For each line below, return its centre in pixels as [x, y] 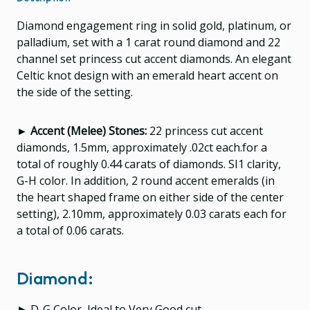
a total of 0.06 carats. [70, 230]
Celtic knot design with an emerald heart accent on [147, 75]
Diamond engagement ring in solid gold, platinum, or [154, 25]
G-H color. [44, 180]
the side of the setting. [75, 92]
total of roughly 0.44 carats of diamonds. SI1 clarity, [149, 164]
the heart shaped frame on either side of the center [150, 197]
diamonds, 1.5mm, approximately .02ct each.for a [142, 147]
